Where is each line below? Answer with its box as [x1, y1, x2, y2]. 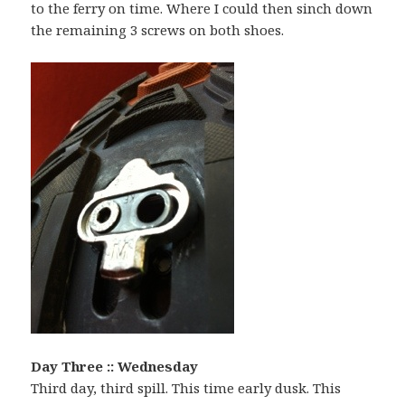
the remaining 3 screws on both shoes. [31, 21, 285, 40]
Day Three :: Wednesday [31, 357, 199, 376]
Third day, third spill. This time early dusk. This [31, 379, 342, 398]
